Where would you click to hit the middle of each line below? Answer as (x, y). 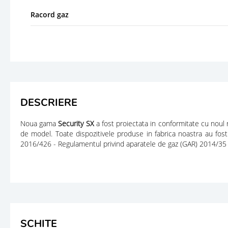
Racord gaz (50, 14)
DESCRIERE (49, 102)
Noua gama (39, 123)
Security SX (76, 123)
